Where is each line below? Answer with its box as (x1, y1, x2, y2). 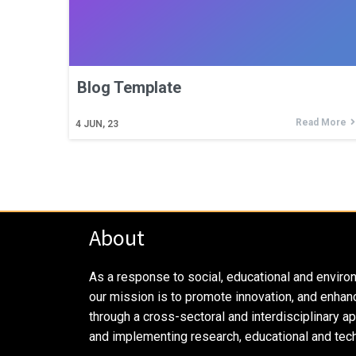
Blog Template (77, 78, 181, 97)
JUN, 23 (83, 118, 118, 130)
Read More (296, 117, 346, 128)
